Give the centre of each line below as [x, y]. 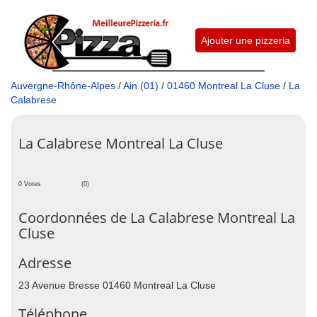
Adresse [45, 263]
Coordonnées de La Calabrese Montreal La [157, 217]
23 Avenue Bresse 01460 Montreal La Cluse [117, 285]
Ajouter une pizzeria [245, 40]
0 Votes [30, 184]
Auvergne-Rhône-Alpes [63, 85]
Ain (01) [141, 85]
